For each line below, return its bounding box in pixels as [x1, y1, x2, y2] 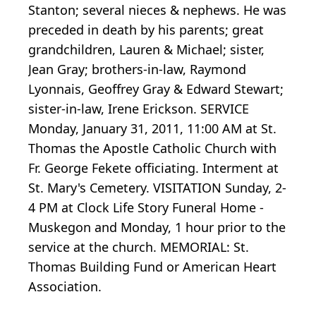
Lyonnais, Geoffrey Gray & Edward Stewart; [28, 80, 284, 98]
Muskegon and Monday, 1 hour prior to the [28, 219, 286, 236]
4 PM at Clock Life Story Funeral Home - [28, 199, 264, 217]
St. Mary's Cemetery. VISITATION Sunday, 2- [28, 179, 286, 197]
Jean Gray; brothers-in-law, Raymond [28, 61, 246, 78]
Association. [28, 278, 102, 296]
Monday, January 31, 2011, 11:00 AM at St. [28, 120, 276, 138]
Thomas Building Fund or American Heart [28, 258, 276, 276]
